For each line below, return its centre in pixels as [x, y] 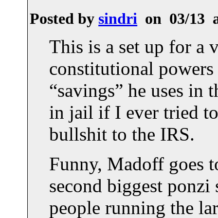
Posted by [64, 18]
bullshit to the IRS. [122, 134]
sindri [118, 18]
